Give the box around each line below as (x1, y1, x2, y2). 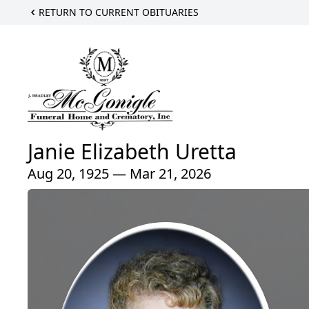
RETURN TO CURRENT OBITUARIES (39, 6, 199, 19)
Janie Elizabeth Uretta (28, 137, 237, 166)
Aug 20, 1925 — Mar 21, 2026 (28, 164, 211, 183)
